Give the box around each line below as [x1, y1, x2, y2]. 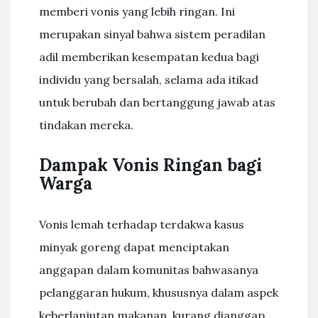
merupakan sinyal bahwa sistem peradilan [39, 27, 265, 41]
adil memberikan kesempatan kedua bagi [39, 50, 259, 64]
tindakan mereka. [39, 118, 133, 132]
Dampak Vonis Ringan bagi [39, 154, 262, 176]
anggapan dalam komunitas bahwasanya [39, 263, 258, 277]
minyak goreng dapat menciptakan [39, 240, 229, 254]
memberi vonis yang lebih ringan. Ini [39, 4, 235, 18]
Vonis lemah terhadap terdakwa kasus [39, 217, 244, 231]
